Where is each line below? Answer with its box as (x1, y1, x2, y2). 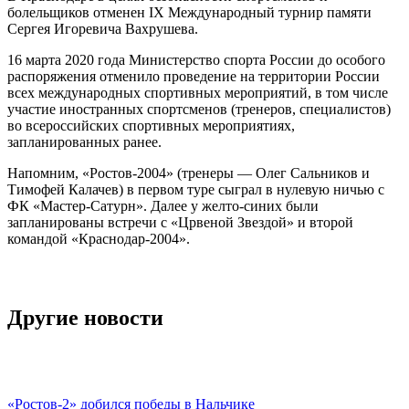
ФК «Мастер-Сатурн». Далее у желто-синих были (7, 197, 319, 214)
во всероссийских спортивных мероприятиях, (7, 117, 295, 133)
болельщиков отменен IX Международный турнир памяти (7, 4, 372, 20)
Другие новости (7, 305, 163, 330)
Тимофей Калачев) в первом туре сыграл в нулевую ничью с (7, 181, 384, 197)
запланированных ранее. (7, 133, 162, 150)
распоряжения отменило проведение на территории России (7, 68, 380, 84)
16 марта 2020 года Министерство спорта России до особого (7, 51, 385, 68)
